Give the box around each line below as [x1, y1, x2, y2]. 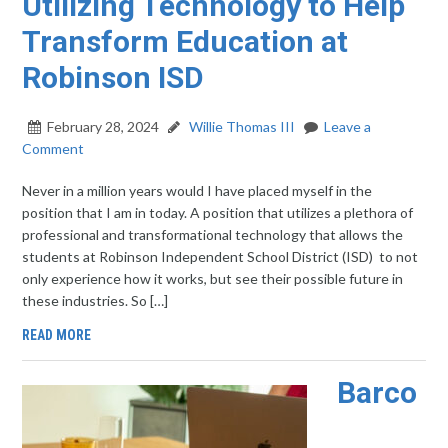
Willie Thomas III [186, 118, 299, 135]
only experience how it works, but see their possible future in [22, 270, 404, 287]
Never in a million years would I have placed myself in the [22, 182, 373, 199]
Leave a [324, 118, 372, 135]
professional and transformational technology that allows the [22, 226, 404, 243]
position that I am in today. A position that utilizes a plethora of [22, 204, 414, 221]
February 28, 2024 [47, 118, 160, 135]
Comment [22, 140, 85, 157]
